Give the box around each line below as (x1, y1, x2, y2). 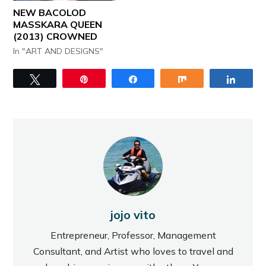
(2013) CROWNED (13, 30, 98, 43)
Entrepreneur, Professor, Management (50, 229, 216, 242)
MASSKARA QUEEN (13, 18, 103, 31)
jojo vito (110, 207, 156, 223)
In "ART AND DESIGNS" (13, 46, 104, 57)
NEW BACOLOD (13, 7, 87, 19)
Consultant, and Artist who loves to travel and (33, 245, 233, 258)
